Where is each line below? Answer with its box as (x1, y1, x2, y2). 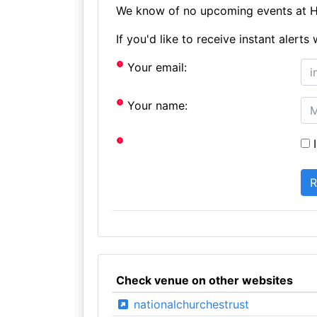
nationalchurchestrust (129, 297, 249, 311)
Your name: (124, 98, 188, 113)
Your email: (124, 60, 188, 74)
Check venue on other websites (115, 273, 293, 287)
